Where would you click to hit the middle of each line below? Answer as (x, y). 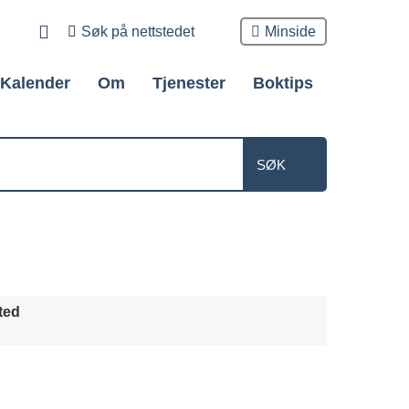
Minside (290, 31)
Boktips (283, 83)
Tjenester (189, 83)
